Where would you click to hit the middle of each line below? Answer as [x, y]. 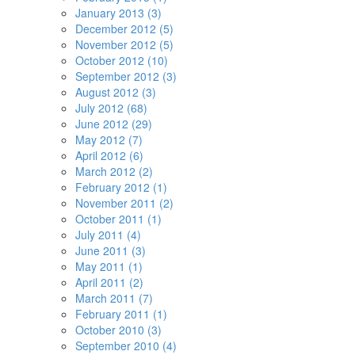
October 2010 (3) [118, 330]
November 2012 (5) [124, 44]
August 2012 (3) [116, 92]
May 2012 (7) [109, 139]
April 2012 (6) [109, 155]
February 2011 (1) [121, 314]
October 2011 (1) [118, 219]
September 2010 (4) [126, 345]
